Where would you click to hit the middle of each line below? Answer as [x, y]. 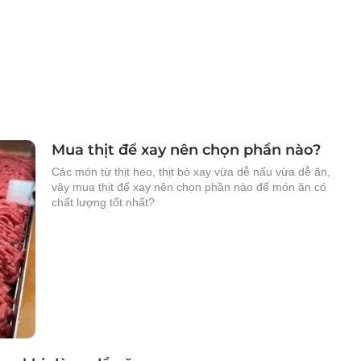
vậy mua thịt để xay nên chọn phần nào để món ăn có [189, 187]
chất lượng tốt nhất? [103, 202]
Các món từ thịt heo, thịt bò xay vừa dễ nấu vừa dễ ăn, [191, 172]
